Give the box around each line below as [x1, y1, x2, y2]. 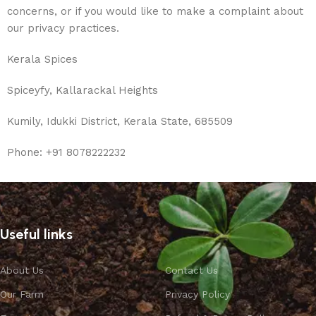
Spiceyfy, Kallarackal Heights [7, 84, 158, 97]
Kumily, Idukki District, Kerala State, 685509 [7, 115, 233, 128]
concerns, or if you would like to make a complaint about [7, 5, 303, 18]
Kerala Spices [7, 53, 78, 66]
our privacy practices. [7, 22, 119, 35]
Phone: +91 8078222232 [7, 146, 126, 159]
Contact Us [164, 265, 218, 276]
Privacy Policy [164, 288, 230, 300]
